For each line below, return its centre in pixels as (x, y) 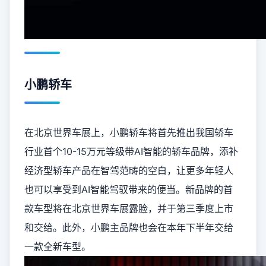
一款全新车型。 (58, 246)
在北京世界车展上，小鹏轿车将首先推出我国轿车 (129, 132)
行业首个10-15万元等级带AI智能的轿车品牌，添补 (131, 151)
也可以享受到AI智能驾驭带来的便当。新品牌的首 (129, 189)
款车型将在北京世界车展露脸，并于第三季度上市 (129, 208)
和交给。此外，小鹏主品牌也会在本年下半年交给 (129, 227)
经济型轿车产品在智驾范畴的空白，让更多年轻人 (129, 170)
